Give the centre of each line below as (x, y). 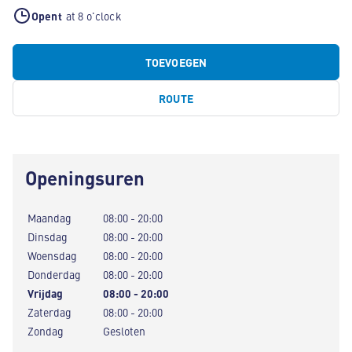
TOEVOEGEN (176, 62)
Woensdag (52, 255)
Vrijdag (45, 293)
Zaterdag (49, 312)
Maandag (49, 218)
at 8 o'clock (93, 16)
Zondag (46, 331)
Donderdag (54, 274)
